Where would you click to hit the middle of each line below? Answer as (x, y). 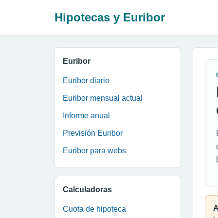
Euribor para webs (94, 151)
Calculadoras (87, 190)
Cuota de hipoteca (94, 209)
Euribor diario (86, 81)
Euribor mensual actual (103, 98)
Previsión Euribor (93, 133)
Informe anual (86, 116)
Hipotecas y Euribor (110, 17)
